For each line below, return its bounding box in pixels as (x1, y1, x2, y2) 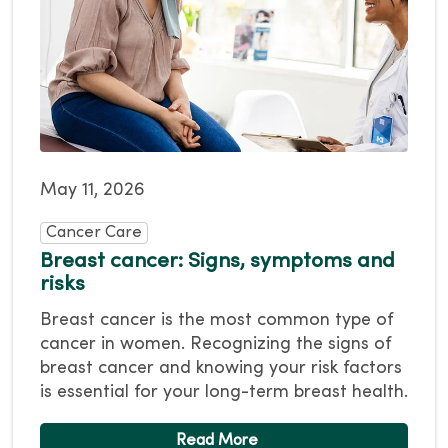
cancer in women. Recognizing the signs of (40, 336, 391, 354)
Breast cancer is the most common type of (40, 312, 393, 330)
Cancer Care (46, 225, 142, 242)
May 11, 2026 (40, 182, 145, 200)
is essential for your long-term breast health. (40, 384, 408, 402)
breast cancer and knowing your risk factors (40, 360, 402, 378)
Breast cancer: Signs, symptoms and (40, 252, 395, 273)
